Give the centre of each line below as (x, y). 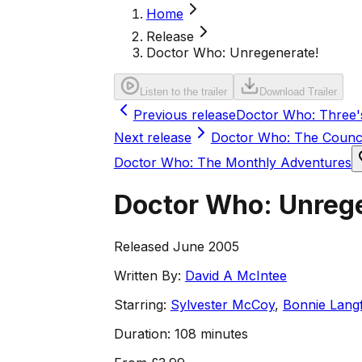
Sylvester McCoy (222, 304)
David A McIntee (236, 275)
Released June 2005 (176, 246)
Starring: (140, 304)
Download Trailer (298, 92)
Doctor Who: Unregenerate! (232, 53)
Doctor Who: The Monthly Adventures (232, 162)
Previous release (184, 115)
